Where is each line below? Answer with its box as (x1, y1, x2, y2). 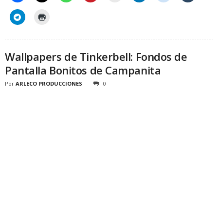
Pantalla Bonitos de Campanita (5, 63, 161, 78)
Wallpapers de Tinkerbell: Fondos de (5, 49, 187, 64)
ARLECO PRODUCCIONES (16, 80, 82, 88)
